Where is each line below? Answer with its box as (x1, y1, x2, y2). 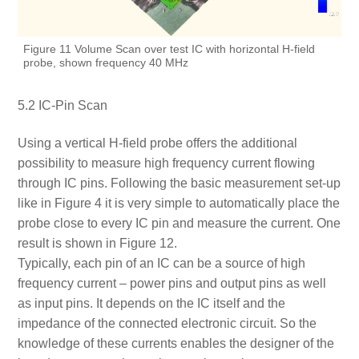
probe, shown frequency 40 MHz (22, 56, 188, 69)
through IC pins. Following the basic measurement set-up (17, 176, 341, 191)
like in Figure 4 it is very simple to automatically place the (17, 196, 340, 211)
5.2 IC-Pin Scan (17, 99, 107, 113)
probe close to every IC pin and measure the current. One (17, 216, 341, 231)
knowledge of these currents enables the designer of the (17, 337, 334, 351)
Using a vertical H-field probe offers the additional (17, 136, 297, 151)
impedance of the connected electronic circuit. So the (17, 317, 317, 331)
